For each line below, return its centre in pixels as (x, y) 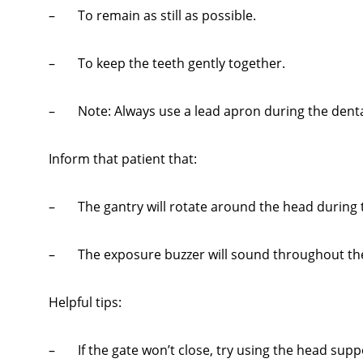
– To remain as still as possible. (152, 16)
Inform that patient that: (123, 159)
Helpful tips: (85, 303)
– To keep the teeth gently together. (167, 64)
